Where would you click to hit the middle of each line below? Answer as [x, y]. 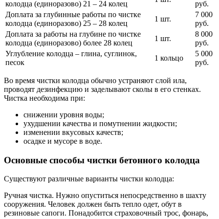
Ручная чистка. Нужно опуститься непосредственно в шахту [105, 196]
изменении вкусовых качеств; [73, 132]
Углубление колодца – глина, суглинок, [71, 54]
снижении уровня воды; [64, 115]
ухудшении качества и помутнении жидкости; [100, 124]
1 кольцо [169, 58]
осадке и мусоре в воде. [63, 141]
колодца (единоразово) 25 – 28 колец [66, 23]
